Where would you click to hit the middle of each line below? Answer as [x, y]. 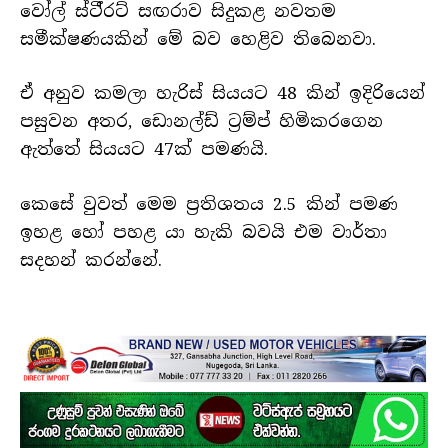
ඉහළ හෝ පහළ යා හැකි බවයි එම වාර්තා [203, 231]
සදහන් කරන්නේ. [91, 259]
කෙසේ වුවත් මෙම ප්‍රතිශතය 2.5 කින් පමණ [209, 203]
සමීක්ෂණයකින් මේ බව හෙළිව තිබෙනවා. [198, 39]
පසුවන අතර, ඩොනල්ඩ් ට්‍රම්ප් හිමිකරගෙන [201, 121]
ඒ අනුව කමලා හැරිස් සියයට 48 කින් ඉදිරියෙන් [222, 93]
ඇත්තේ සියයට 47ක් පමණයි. [144, 149]
